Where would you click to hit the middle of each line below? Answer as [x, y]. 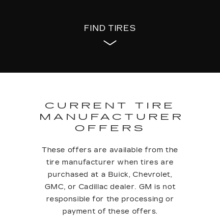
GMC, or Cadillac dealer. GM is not [110, 187]
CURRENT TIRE [110, 106]
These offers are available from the [110, 150]
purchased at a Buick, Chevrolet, [110, 175]
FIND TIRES [110, 28]
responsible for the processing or [110, 199]
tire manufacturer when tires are [110, 162]
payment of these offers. [110, 211]
